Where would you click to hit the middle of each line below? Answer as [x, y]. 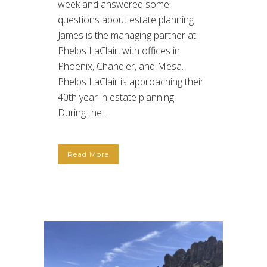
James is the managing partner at [127, 35]
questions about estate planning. [127, 19]
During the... [83, 112]
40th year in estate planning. [119, 97]
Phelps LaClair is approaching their [131, 81]
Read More [88, 154]
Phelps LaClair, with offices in [119, 50]
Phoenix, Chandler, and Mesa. [121, 66]
